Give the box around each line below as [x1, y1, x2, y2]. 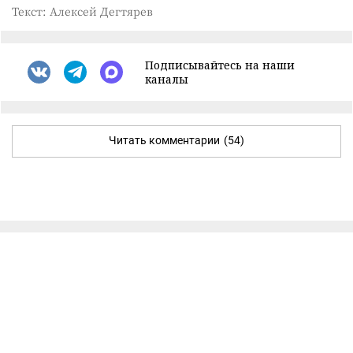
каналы [145, 71, 188, 87]
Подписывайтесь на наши [145, 57, 295, 72]
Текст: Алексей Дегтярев [12, 2, 153, 19]
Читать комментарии [109, 133, 220, 147]
